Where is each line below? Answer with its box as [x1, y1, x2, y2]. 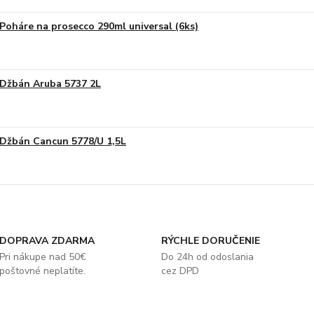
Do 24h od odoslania [161, 250, 254, 264]
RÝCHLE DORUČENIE [161, 234, 260, 247]
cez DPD [161, 264, 199, 278]
